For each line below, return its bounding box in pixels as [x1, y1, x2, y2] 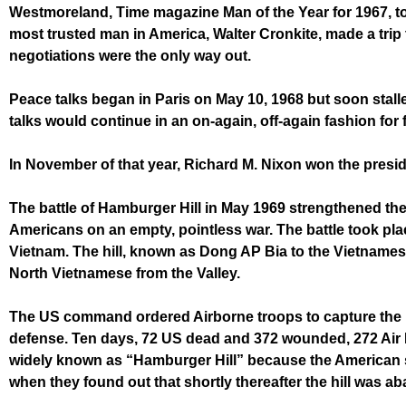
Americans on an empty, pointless [9, 222, 242, 237]
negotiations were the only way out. [9, 48, 251, 63]
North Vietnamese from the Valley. [9, 266, 240, 281]
